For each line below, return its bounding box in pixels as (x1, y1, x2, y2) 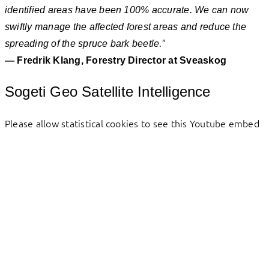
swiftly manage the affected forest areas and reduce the (5, 22, 247, 32)
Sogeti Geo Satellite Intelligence (5, 83, 211, 100)
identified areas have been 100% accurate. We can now (5, 5, 249, 16)
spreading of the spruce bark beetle (5, 38, 160, 49)
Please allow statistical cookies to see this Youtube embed (5, 116, 259, 130)
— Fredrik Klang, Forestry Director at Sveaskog (5, 55, 227, 66)
